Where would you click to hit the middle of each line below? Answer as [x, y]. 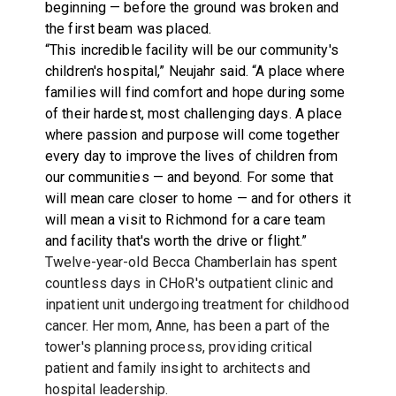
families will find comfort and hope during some [195, 92]
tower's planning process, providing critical [179, 346]
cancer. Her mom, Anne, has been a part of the [187, 325]
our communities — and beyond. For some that [189, 177]
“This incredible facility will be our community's [191, 49]
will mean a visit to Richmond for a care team [185, 219]
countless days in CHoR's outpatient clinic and [189, 283]
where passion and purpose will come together [192, 134]
